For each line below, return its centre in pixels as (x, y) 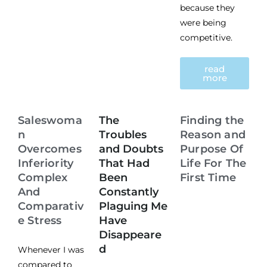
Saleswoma (50, 120)
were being (203, 22)
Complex (43, 177)
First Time (208, 177)
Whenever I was (51, 249)
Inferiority (46, 163)
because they (207, 7)
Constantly (129, 192)
